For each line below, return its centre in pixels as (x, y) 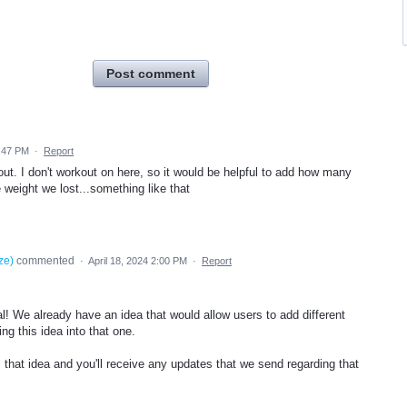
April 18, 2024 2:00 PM (138, 260)
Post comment (151, 73)
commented (45, 260)
